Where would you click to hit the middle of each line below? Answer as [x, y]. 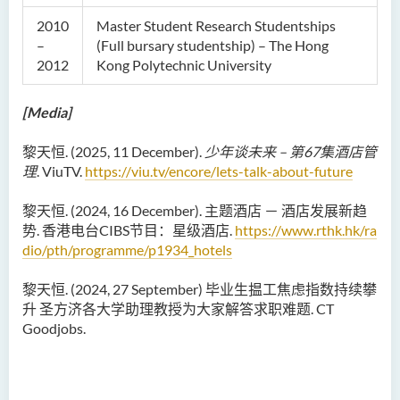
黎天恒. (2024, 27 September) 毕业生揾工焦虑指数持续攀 [200, 289]
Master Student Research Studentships [216, 25]
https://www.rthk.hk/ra [306, 230]
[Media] [47, 112]
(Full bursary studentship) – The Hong [212, 45]
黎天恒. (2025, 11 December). [113, 151]
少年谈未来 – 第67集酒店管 [291, 151]
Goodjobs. [54, 328]
